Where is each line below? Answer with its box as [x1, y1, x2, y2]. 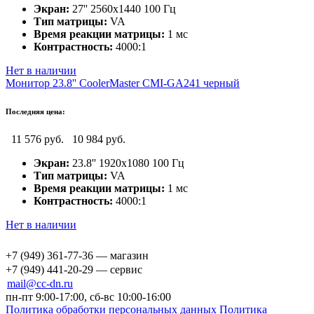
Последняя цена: [6, 107, 65, 116]
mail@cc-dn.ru [7, 277, 73, 289]
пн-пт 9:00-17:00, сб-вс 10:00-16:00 [6, 290, 171, 303]
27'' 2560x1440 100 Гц [69, 2, 176, 15]
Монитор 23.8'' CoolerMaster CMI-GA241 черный [6, 76, 240, 89]
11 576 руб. [11, 132, 67, 145]
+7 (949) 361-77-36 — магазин [6, 249, 149, 261]
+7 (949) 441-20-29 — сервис [6, 263, 142, 275]
